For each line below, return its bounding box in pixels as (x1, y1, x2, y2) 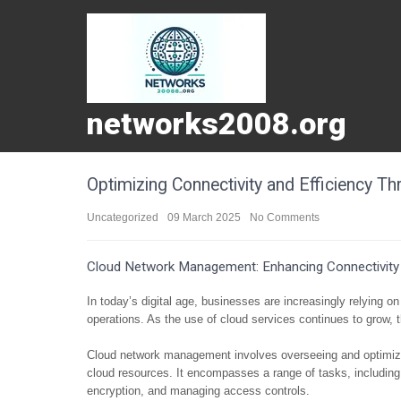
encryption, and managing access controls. (87, 384, 310, 397)
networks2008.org (87, 106, 346, 141)
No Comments (250, 211, 320, 224)
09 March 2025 (167, 211, 241, 224)
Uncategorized (87, 211, 158, 224)
